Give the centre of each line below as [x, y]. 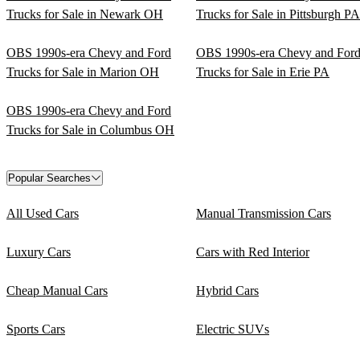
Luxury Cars [39, 252]
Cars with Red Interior [253, 252]
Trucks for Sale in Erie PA [263, 72]
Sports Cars [36, 329]
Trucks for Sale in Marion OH [83, 72]
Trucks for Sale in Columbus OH [90, 129]
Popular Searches [49, 178]
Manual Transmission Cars [264, 213]
